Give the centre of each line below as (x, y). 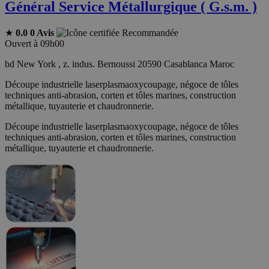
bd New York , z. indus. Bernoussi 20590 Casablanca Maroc (119, 64)
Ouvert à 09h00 (35, 43)
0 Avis (42, 32)
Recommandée (150, 32)
